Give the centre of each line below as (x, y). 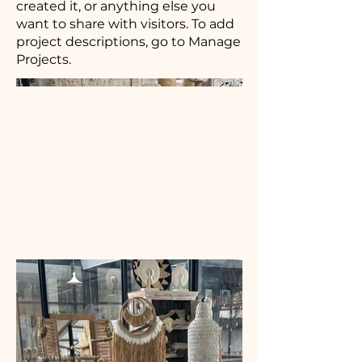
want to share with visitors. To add (125, 24)
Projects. (44, 59)
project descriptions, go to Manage (128, 42)
